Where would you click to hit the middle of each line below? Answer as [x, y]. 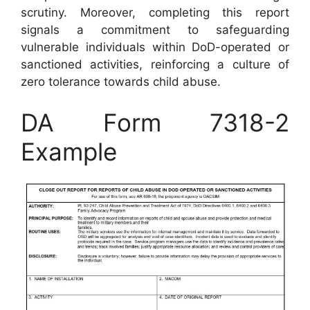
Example [69, 152]
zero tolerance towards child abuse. [121, 81]
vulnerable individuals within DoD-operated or [155, 47]
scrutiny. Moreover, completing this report [155, 12]
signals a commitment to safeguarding [155, 29]
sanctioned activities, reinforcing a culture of [155, 64]
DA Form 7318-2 [155, 122]
